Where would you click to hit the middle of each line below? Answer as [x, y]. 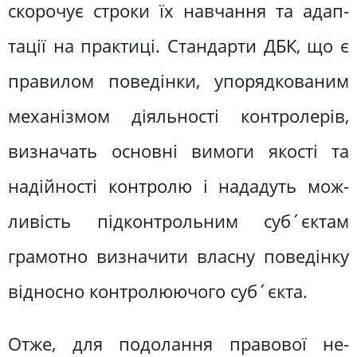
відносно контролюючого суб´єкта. [158, 292]
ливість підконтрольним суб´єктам [178, 222]
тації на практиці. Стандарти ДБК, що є [178, 46]
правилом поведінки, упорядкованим [178, 81]
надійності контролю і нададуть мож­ [178, 186]
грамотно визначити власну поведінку [178, 257]
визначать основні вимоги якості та [178, 151]
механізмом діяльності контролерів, [178, 116]
